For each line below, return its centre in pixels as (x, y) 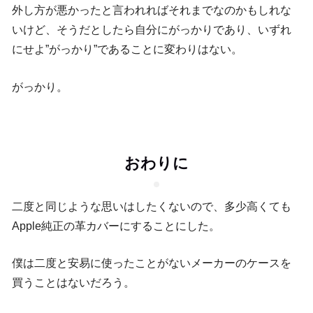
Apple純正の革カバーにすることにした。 (116, 226)
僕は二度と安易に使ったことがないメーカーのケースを (152, 263)
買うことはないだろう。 (73, 283)
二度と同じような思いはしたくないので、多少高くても (152, 206)
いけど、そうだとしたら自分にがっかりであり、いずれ (152, 30)
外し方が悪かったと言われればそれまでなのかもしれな (152, 10)
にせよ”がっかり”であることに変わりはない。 (127, 50)
